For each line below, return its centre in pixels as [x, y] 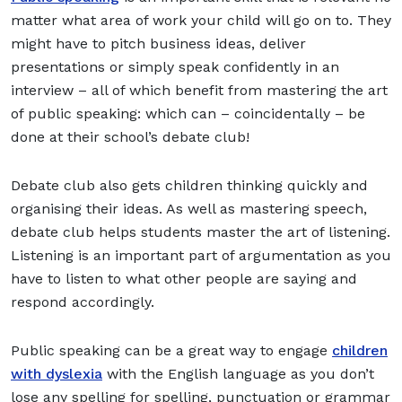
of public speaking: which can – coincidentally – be [188, 113]
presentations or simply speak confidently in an [175, 66]
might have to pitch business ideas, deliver [158, 43]
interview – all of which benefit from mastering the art [199, 90]
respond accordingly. [85, 301]
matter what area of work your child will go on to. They [201, 20]
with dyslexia [57, 373]
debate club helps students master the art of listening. [201, 232]
